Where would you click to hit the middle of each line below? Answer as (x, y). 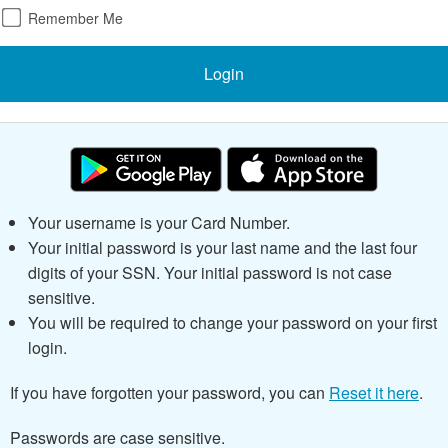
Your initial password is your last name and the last (208, 248)
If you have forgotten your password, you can (169, 393)
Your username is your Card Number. (158, 223)
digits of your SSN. (95, 273)
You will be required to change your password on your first (232, 323)
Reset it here (374, 393)
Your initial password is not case (277, 273)
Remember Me (73, 18)
